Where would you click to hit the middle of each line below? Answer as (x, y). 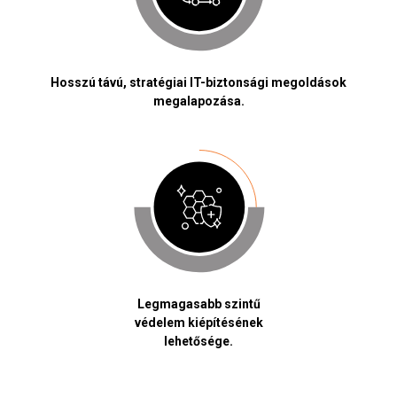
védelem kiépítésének (198, 323)
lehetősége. (198, 342)
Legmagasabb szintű (198, 304)
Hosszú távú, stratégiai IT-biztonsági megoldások (198, 83)
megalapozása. (198, 101)
